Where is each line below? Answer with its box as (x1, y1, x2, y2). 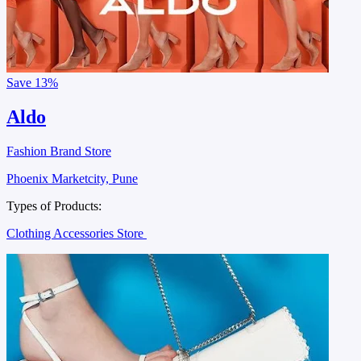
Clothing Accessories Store (6, 226, 147, 241)
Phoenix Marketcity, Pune (6, 172, 138, 186)
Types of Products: (6, 199, 102, 214)
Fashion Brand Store (6, 144, 111, 159)
